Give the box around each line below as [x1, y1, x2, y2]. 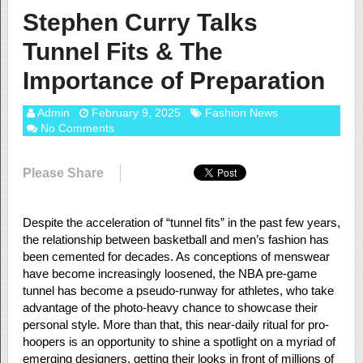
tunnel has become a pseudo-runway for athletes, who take [22, 284, 334, 297]
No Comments [40, 122, 114, 135]
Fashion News [204, 106, 278, 119]
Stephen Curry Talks [22, 9, 258, 36]
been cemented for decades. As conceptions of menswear [22, 250, 330, 263]
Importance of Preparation [22, 67, 325, 94]
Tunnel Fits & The [22, 38, 223, 65]
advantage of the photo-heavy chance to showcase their [22, 301, 318, 314]
